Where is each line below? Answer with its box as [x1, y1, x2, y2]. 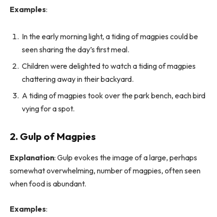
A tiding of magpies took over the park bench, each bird [22, 91, 205, 101]
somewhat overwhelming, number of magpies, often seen [10, 166, 201, 176]
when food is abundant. [10, 179, 86, 189]
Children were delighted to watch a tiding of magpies [22, 61, 196, 71]
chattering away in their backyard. [22, 74, 134, 84]
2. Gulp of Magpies [10, 130, 96, 142]
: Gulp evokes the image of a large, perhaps [54, 153, 197, 163]
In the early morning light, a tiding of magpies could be [22, 31, 198, 42]
